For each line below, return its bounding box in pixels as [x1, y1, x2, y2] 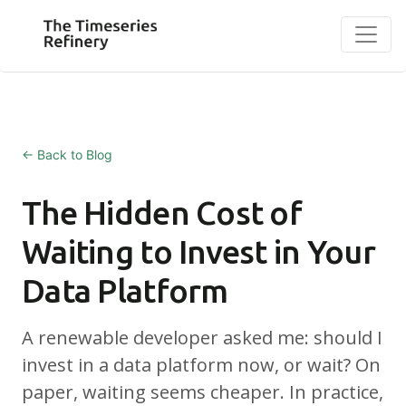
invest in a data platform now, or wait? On [22, 353, 381, 377]
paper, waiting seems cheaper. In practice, [22, 380, 383, 404]
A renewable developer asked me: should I [22, 325, 382, 350]
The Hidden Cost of [22, 194, 303, 231]
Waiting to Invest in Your [22, 233, 375, 270]
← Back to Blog [22, 147, 112, 162]
